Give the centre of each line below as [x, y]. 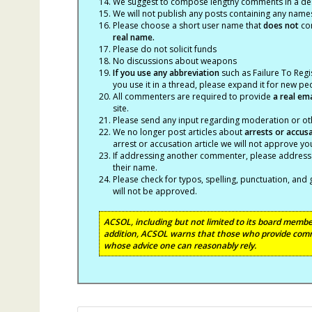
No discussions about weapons [174, 61]
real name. [133, 37]
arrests [258, 132]
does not [281, 25]
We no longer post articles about [178, 132]
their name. [136, 167]
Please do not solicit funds [164, 49]
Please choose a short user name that [188, 25]
